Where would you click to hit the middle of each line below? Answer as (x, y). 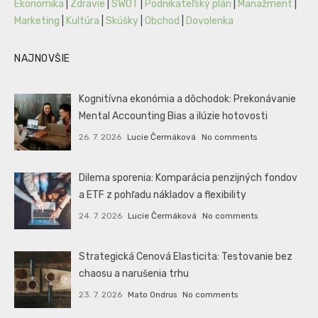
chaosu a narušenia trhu (134, 274)
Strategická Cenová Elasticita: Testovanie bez (186, 257)
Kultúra (83, 21)
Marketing (37, 21)
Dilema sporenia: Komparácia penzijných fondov (188, 177)
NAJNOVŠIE (42, 58)
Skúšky (122, 21)
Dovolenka (210, 21)
